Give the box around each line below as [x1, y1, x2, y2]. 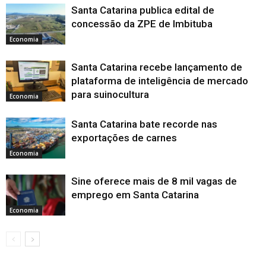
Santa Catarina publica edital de [71, 4, 214, 17]
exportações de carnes [71, 132, 177, 144]
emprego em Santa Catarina [71, 189, 199, 201]
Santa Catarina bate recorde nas [71, 118, 217, 131]
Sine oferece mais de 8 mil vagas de [71, 175, 237, 188]
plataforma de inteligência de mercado [71, 75, 248, 87]
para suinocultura [71, 88, 149, 101]
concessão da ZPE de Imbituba [71, 18, 213, 30]
